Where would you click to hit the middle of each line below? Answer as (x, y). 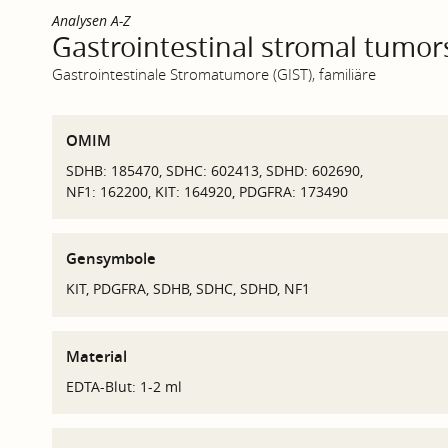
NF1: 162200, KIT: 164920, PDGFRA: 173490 (206, 191)
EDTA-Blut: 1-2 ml (123, 386)
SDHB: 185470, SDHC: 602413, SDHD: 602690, (214, 170)
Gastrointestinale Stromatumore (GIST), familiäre (213, 73)
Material (96, 356)
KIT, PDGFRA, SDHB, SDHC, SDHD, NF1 (187, 289)
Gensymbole (110, 259)
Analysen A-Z (90, 20)
